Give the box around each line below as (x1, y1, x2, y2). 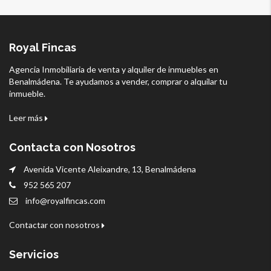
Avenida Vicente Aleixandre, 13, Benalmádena (22, 164, 196, 175)
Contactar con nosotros (9, 220, 102, 230)
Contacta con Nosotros (9, 141, 135, 154)
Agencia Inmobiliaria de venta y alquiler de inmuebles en (9, 64, 218, 75)
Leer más (9, 113, 45, 123)
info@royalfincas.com (25, 195, 105, 206)
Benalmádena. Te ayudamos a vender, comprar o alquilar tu (9, 76, 227, 87)
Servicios (9, 248, 59, 261)
